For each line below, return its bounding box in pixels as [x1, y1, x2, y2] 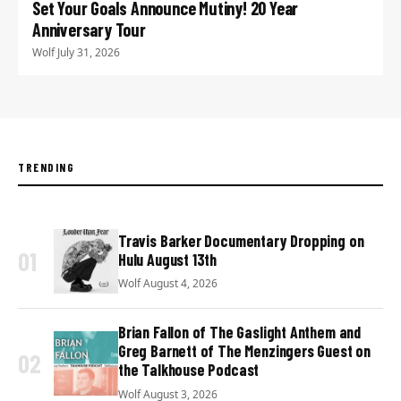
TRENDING [18, 160, 75, 175]
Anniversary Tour [32, 19, 146, 41]
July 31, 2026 [57, 45, 120, 61]
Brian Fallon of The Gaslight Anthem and [118, 322, 361, 343]
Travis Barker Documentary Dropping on [118, 230, 364, 251]
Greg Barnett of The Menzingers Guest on [118, 341, 371, 362]
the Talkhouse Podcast [118, 360, 260, 380]
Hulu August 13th [118, 249, 218, 269]
